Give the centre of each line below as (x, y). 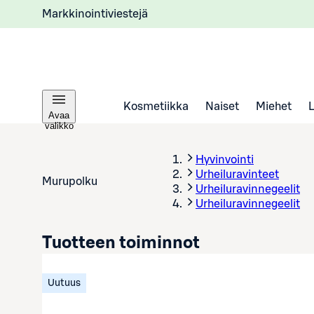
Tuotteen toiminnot (121, 243)
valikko (59, 126)
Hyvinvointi (225, 160)
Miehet (274, 106)
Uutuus (64, 283)
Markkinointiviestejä (95, 14)
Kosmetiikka (156, 106)
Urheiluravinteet (237, 175)
